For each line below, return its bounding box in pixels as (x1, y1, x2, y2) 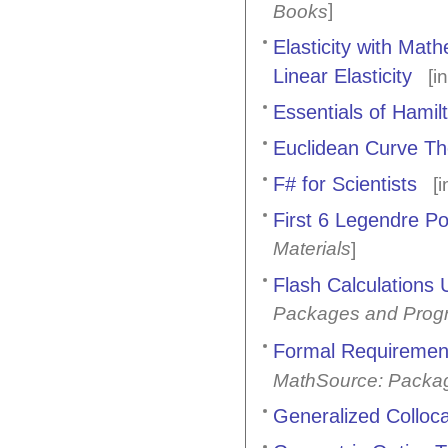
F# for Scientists (273, 173, 417, 196)
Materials (273, 238, 351, 261)
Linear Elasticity (273, 64, 412, 87)
